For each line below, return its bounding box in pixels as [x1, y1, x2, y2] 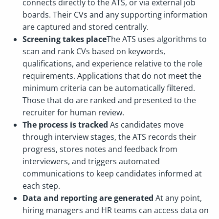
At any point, [155, 193, 202, 203]
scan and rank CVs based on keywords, [22, 46, 165, 57]
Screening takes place [22, 34, 107, 44]
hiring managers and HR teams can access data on [22, 205, 209, 216]
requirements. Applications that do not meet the [22, 70, 201, 81]
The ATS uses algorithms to [107, 34, 207, 44]
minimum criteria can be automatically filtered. [22, 83, 195, 93]
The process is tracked [22, 119, 110, 130]
